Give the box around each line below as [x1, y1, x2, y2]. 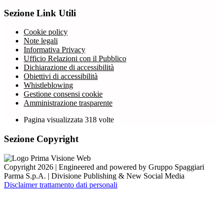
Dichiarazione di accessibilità [24, 63, 114, 72]
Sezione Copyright [4, 134, 78, 145]
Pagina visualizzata [24, 115, 85, 124]
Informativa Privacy [24, 45, 85, 54]
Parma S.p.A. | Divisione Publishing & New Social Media [4, 171, 184, 180]
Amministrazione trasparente [24, 99, 112, 108]
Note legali [24, 37, 58, 45]
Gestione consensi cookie [24, 90, 103, 99]
